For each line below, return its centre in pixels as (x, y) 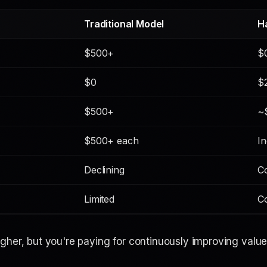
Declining (104, 170)
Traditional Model (124, 24)
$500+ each (111, 141)
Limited (99, 199)
